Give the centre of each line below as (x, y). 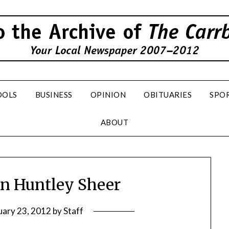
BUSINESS (54, 95)
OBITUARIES (168, 95)
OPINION (108, 95)
